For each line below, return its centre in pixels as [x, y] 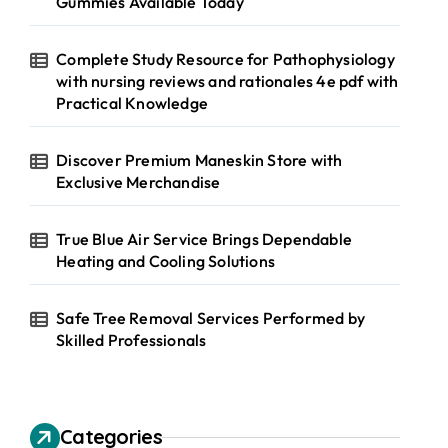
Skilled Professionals [131, 339]
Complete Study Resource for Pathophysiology [225, 58]
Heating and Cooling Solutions [166, 260]
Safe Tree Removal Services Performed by [211, 317]
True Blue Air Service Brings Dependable [204, 238]
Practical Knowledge [132, 102]
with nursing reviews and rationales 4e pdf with [227, 80]
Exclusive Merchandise [138, 181]
